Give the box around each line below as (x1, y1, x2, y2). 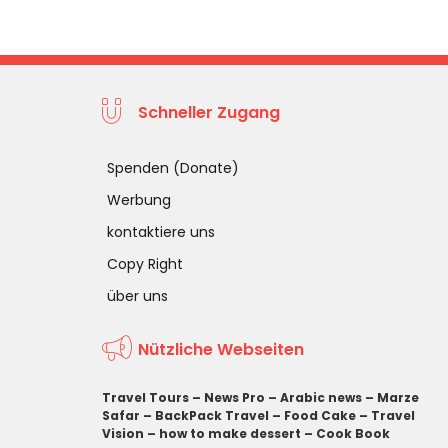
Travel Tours (102, 388, 189, 406)
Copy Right (107, 253, 183, 274)
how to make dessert (159, 424, 301, 442)
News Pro (204, 388, 265, 406)
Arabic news (280, 388, 362, 406)
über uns (107, 285, 168, 306)
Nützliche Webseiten (138, 338, 305, 362)
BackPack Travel (155, 406, 269, 424)
